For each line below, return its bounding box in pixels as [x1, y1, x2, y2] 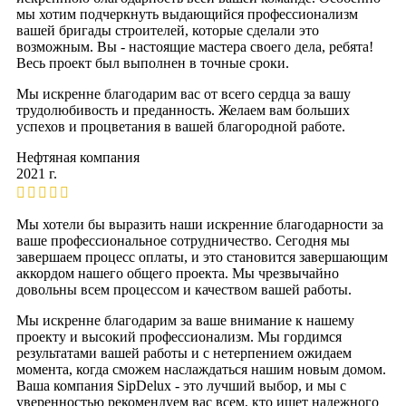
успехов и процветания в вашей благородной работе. [16, 119, 345, 135]
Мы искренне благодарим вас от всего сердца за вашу [16, 86, 351, 102]
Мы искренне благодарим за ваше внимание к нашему [16, 313, 354, 329]
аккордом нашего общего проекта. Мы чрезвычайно [16, 266, 339, 282]
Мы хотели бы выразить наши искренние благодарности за [16, 217, 383, 233]
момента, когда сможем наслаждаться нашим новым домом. [16, 362, 386, 378]
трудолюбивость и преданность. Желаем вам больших [16, 102, 350, 119]
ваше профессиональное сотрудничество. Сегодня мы [16, 233, 350, 249]
